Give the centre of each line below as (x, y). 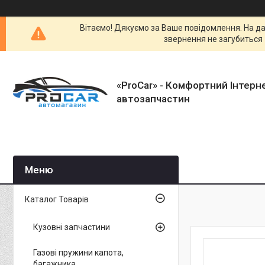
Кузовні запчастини (72, 227)
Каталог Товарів (57, 199)
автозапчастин (153, 98)
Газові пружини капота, (78, 252)
